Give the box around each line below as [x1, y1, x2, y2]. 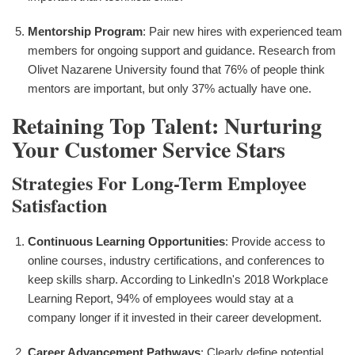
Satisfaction [12, 191, 107, 219]
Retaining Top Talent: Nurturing [12, 109, 322, 143]
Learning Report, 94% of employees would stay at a [28, 292, 293, 306]
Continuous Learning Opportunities [28, 235, 225, 249]
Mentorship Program [28, 25, 143, 39]
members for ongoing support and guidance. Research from [28, 44, 336, 58]
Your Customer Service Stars [12, 133, 285, 166]
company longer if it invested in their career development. [28, 311, 322, 325]
